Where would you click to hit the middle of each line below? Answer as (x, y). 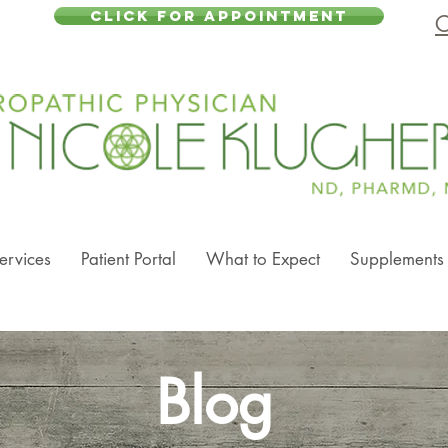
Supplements (397, 259)
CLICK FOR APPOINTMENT (219, 15)
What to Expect (263, 259)
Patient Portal (128, 259)
